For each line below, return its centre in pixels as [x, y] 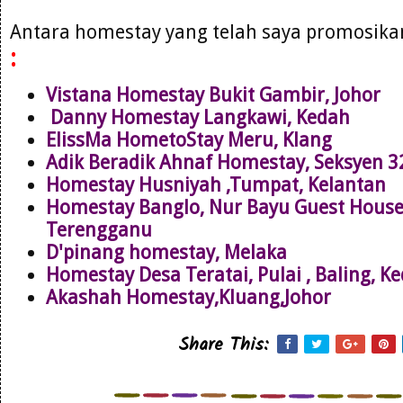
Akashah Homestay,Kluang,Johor [188, 297]
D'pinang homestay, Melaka [166, 252]
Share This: [224, 345]
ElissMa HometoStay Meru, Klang [189, 139]
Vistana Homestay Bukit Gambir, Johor [215, 94]
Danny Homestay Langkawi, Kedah [198, 117]
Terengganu [99, 229]
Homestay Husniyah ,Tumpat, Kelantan [216, 184]
